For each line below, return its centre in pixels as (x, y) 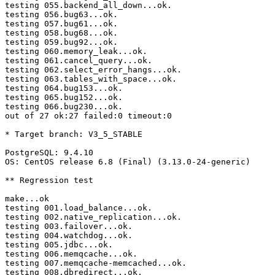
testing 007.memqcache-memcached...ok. (96, 263)
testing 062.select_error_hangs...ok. (93, 70)
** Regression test (49, 180)
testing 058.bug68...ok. (61, 33)
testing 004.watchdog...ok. (69, 236)
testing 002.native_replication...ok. (93, 217)
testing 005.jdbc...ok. (59, 245)
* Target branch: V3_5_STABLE (74, 134)
